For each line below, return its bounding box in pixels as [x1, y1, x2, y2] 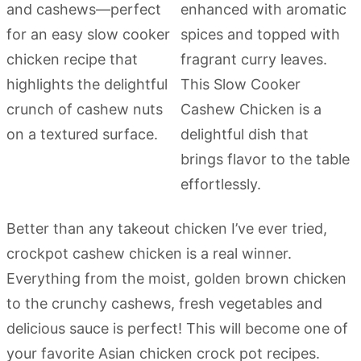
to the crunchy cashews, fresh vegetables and [6, 294, 322, 312]
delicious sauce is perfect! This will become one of [6, 319, 348, 337]
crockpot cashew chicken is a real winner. [6, 244, 292, 262]
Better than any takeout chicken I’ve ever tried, [6, 219, 327, 237]
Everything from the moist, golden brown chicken [6, 269, 346, 287]
